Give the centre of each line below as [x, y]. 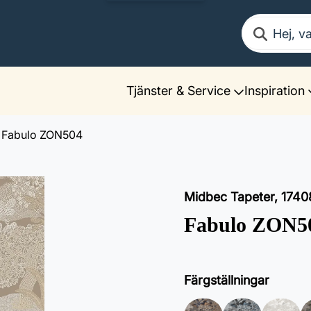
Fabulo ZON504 [42, 135]
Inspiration [275, 91]
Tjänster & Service [178, 91]
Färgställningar [227, 280]
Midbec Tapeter [229, 197]
